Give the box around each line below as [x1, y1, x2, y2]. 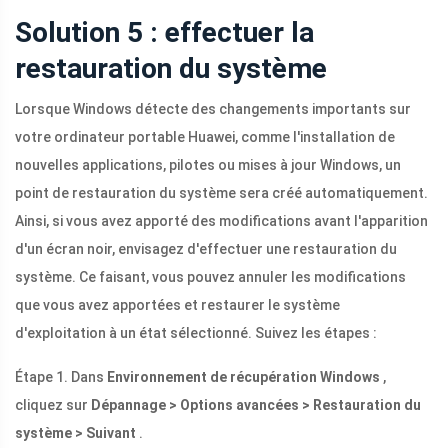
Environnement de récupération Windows [107, 369, 380, 386]
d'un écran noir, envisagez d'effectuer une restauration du [15, 241, 397, 258]
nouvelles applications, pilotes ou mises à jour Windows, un [15, 157, 401, 174]
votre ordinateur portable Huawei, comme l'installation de [15, 129, 395, 146]
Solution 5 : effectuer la [15, 16, 314, 50]
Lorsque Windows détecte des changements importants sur [15, 101, 411, 118]
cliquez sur [15, 397, 91, 414]
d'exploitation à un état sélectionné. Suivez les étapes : [15, 325, 377, 342]
